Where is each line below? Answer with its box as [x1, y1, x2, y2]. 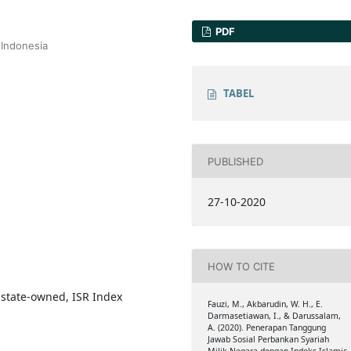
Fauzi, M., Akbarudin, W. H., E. [207, 299, 323, 310]
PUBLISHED [207, 154, 263, 168]
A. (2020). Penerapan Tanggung [207, 322, 326, 334]
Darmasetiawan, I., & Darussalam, [207, 310, 341, 322]
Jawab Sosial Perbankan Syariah [207, 334, 329, 346]
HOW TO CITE [207, 259, 275, 273]
